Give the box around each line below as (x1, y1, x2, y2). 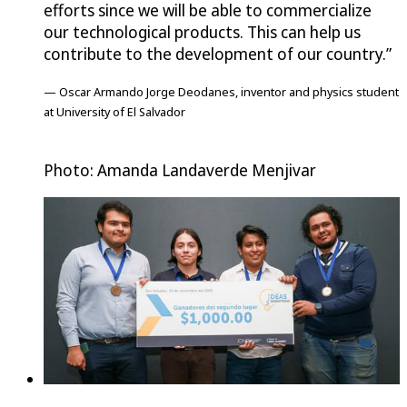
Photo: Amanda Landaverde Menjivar (44, 159, 316, 182)
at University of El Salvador (44, 104, 185, 121)
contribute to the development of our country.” (44, 43, 392, 65)
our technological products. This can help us (44, 21, 361, 44)
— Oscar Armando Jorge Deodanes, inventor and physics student (44, 84, 399, 101)
